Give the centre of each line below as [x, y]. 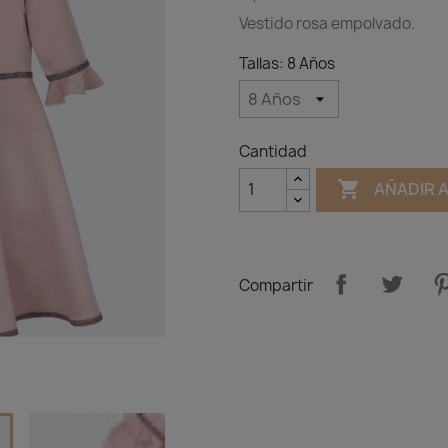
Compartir [276, 286]
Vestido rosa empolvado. [327, 23]
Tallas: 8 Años [287, 63]
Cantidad [273, 151]
